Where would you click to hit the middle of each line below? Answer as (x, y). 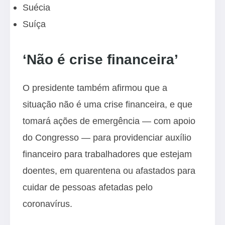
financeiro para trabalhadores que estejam (107, 154)
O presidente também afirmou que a (95, 88)
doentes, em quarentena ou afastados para (109, 171)
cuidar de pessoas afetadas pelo (88, 187)
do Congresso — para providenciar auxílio (107, 138)
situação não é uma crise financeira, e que (107, 104)
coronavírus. (47, 204)
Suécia (36, 8)
